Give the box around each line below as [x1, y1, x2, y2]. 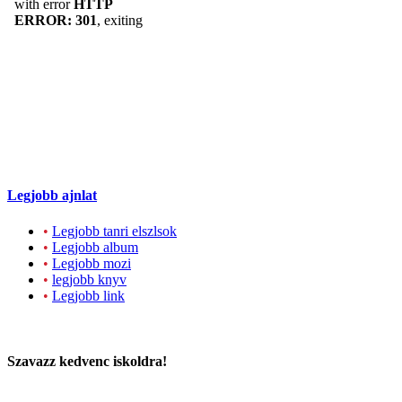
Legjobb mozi [52, 255, 131, 271]
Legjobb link [52, 287, 125, 303]
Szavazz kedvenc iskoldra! [7, 353, 167, 369]
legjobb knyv [52, 271, 127, 287]
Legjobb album [52, 239, 138, 255]
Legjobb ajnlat [7, 188, 97, 204]
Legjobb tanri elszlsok [52, 223, 177, 239]
